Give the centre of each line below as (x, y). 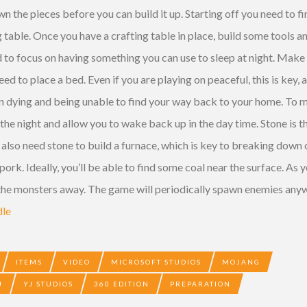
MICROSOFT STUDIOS (156, 261)
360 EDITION (122, 283)
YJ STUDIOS (48, 283)
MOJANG (241, 261)
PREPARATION (200, 283)
